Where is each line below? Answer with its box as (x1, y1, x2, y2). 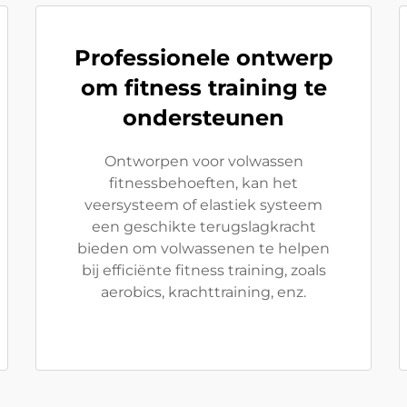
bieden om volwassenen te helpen (77, 240, 330, 257)
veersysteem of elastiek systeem (84, 196, 323, 213)
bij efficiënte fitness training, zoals (81, 262, 326, 279)
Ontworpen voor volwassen (104, 153, 303, 170)
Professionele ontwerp (74, 45, 333, 71)
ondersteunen (123, 104, 284, 131)
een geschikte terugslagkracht (91, 218, 316, 235)
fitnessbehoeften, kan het (109, 174, 298, 192)
